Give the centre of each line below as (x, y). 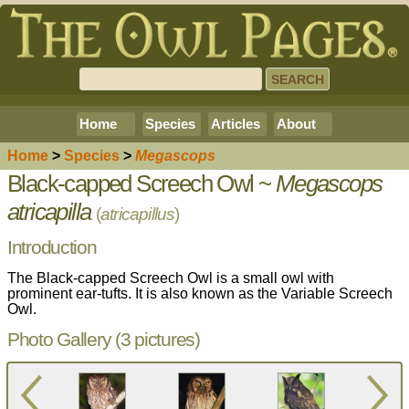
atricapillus (138, 214)
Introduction (52, 246)
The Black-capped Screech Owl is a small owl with (171, 278)
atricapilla (49, 211)
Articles (236, 124)
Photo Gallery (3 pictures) (104, 340)
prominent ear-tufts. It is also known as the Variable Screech (200, 293)
